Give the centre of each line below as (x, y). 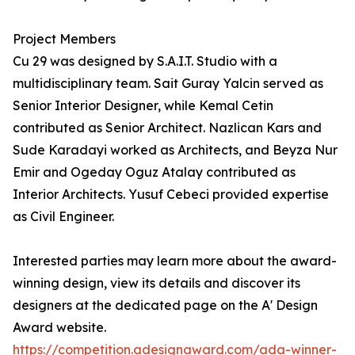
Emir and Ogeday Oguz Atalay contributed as (154, 172)
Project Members (64, 39)
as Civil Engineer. (63, 217)
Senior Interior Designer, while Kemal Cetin (143, 106)
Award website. (59, 328)
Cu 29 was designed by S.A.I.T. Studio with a (145, 61)
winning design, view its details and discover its (157, 283)
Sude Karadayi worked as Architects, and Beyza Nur (175, 150)
